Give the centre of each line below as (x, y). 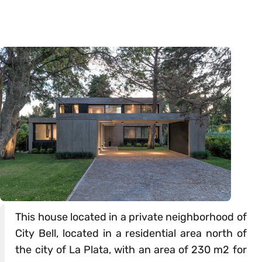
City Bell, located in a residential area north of (131, 234)
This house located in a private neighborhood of (131, 217)
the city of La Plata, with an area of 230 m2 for (131, 250)
